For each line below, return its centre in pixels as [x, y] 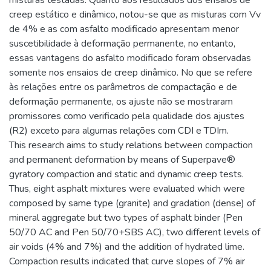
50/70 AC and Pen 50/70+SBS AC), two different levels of [135, 232]
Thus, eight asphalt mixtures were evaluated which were [127, 189]
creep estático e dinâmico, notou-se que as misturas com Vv [135, 15]
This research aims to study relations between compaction [131, 145]
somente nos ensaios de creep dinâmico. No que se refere [131, 73]
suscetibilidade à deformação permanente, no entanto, [122, 44]
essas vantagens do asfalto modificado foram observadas [130, 58]
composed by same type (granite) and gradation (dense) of [132, 203]
